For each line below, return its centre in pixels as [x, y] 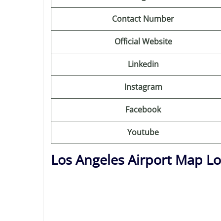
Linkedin [143, 64]
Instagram [143, 87]
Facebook [143, 110]
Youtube [143, 132]
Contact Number [143, 19]
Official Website [143, 41]
